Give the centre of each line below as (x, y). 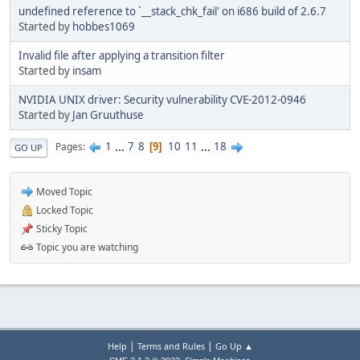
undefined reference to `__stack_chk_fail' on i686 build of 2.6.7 (172, 11)
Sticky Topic (61, 228)
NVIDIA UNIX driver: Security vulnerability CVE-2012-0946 (162, 99)
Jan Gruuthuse (108, 115)
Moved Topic (63, 191)
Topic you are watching (86, 247)
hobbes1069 (104, 26)
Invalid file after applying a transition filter (122, 55)
